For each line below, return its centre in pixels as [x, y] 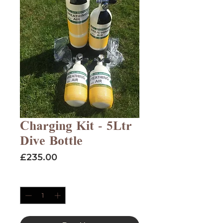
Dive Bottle [51, 140]
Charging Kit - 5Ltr [76, 125]
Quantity [34, 178]
